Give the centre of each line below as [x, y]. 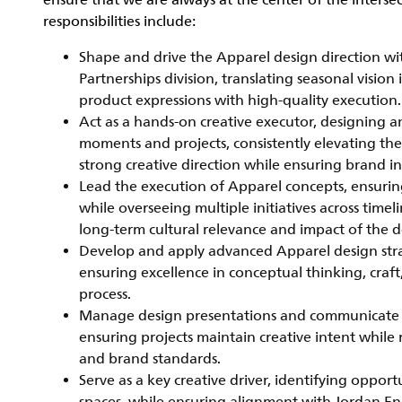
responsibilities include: [119, 22]
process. [105, 294]
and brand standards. [150, 359]
